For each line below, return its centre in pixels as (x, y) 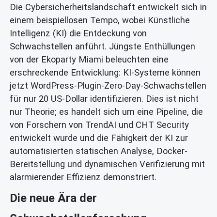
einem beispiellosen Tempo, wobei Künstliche (100, 20)
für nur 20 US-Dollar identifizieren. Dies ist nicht (104, 98)
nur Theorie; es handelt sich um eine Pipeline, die (106, 111)
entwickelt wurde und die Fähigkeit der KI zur (99, 138)
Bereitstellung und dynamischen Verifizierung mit (107, 164)
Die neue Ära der (53, 198)
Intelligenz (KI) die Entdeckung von (78, 33)
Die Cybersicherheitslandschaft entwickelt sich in (108, 7)
